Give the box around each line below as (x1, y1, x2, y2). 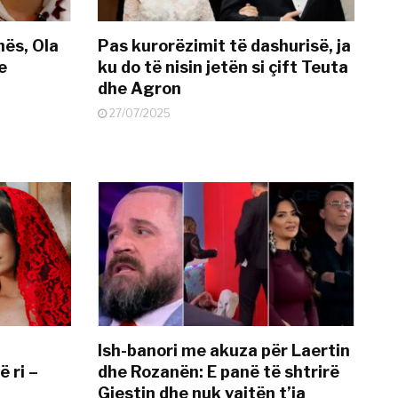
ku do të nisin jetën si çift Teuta (98, 58, 349, 77)
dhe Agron (98, 79, 182, 99)
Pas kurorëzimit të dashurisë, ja (98, 36, 352, 56)
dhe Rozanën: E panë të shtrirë (98, 362, 340, 381)
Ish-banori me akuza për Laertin (98, 340, 351, 360)
